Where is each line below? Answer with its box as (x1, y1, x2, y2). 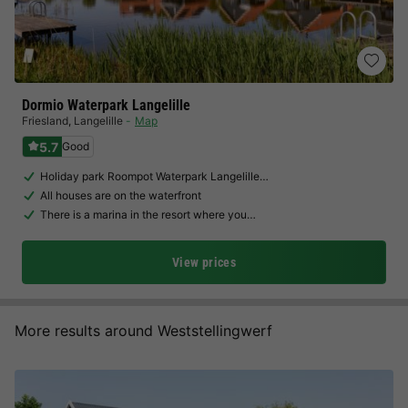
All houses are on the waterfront (40, 189, 201, 202)
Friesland (22, 114, 68, 127)
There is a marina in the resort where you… (40, 208, 256, 221)
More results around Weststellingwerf (15, 321, 272, 340)
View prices (172, 255, 236, 270)
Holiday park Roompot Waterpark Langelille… (40, 169, 269, 183)
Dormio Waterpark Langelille (22, 97, 190, 114)
